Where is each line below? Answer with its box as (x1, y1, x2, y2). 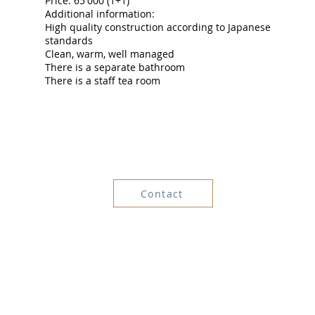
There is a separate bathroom (44, 60, 185, 74)
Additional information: (44, 7, 155, 20)
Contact (141, 186, 184, 200)
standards (44, 34, 93, 47)
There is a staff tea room (44, 74, 160, 87)
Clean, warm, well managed (44, 47, 174, 60)
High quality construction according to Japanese (44, 20, 271, 34)
